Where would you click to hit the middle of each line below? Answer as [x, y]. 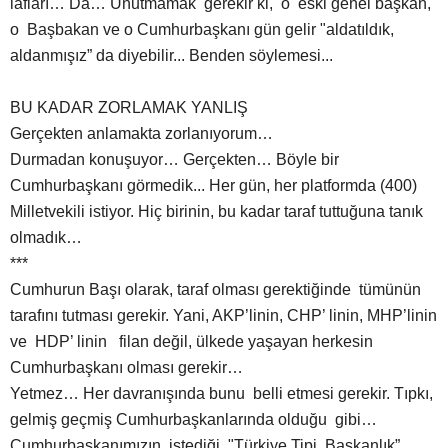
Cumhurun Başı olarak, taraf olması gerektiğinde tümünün [215, 290]
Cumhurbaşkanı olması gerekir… [126, 368]
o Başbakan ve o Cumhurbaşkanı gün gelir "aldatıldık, [202, 30]
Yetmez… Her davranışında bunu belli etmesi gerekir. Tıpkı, [221, 394]
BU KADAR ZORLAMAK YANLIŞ [129, 108]
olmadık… [46, 238]
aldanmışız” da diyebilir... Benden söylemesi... [171, 56]
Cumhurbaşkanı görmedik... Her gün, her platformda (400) [213, 186]
